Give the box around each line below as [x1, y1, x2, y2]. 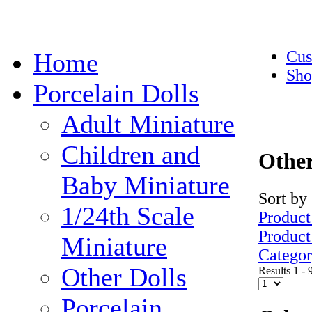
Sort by [258, 189, 307, 208]
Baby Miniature [61, 171, 230, 200]
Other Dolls [61, 263, 187, 292]
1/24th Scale [61, 201, 194, 231]
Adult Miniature [61, 109, 235, 139]
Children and [61, 140, 200, 169]
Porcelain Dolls [33, 79, 199, 108]
